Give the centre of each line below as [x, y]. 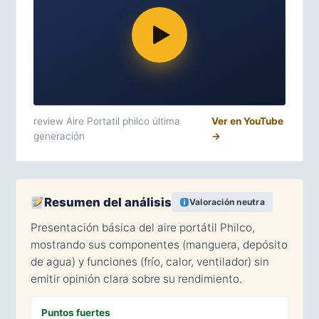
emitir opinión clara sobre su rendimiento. [136, 279]
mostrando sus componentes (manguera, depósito [159, 245]
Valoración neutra [227, 202]
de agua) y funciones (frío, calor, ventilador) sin [150, 262]
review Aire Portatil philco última [107, 121]
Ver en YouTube [248, 121]
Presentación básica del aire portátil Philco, [143, 228]
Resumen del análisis [108, 203]
